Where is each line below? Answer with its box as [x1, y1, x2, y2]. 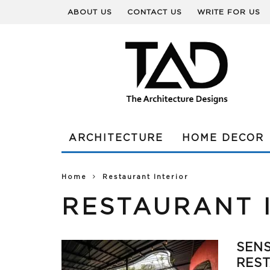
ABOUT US [67, 8, 112, 16]
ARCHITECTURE [69, 133, 163, 143]
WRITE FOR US [197, 8, 260, 16]
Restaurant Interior [102, 174, 189, 181]
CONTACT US [127, 8, 182, 16]
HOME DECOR [182, 133, 264, 143]
